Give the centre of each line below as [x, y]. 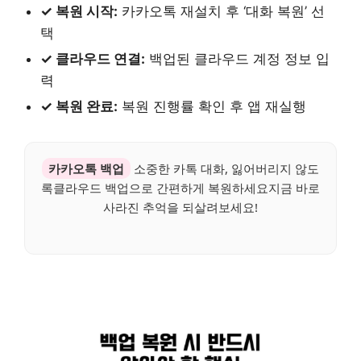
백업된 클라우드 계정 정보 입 [237, 59]
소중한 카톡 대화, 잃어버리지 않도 [225, 169]
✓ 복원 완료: [79, 107]
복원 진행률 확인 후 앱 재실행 [212, 107]
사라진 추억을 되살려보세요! [180, 207]
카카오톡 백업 [86, 169]
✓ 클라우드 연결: [93, 59]
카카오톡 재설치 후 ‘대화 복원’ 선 [221, 12]
